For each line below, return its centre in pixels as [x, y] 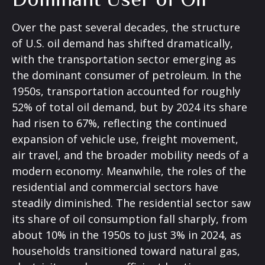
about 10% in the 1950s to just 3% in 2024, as [127, 235]
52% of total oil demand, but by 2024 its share [130, 107]
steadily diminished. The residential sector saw [131, 203]
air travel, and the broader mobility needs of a [130, 155]
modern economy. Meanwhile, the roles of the [129, 171]
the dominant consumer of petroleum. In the [127, 75]
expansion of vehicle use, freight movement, [125, 139]
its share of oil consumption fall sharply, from [130, 219]
